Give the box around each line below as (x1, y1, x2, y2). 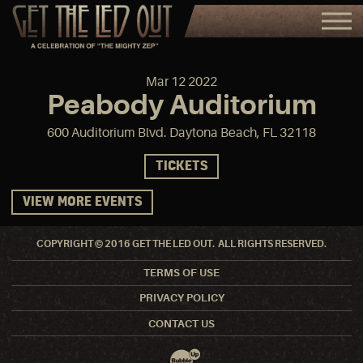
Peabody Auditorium (46, 88, 317, 121)
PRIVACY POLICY (139, 292, 224, 305)
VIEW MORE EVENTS (22, 196, 142, 209)
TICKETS (156, 160, 207, 173)
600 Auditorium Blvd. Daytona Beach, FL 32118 (47, 125, 316, 140)
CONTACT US (148, 317, 215, 330)
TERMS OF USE (143, 267, 220, 280)
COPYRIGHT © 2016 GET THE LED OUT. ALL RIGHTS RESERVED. (36, 237, 327, 250)
